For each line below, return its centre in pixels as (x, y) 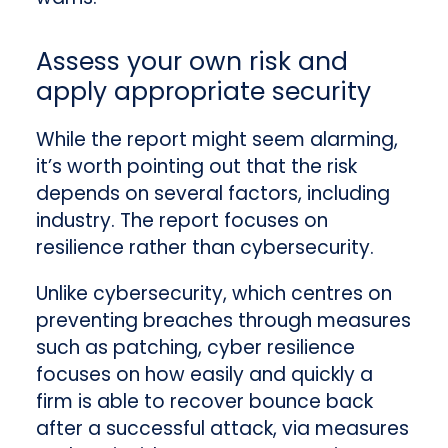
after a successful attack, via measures (222, 428)
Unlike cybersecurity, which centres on (213, 293)
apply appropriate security (203, 91)
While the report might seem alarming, (216, 139)
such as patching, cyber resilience (195, 347)
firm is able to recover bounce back (204, 401)
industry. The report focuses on (181, 220)
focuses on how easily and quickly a (204, 374)
